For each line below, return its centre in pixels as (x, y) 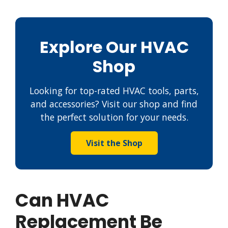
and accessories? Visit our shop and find (114, 104)
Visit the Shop (114, 143)
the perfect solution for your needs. (114, 117)
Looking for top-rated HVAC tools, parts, (114, 91)
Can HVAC (62, 201)
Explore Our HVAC (114, 47)
